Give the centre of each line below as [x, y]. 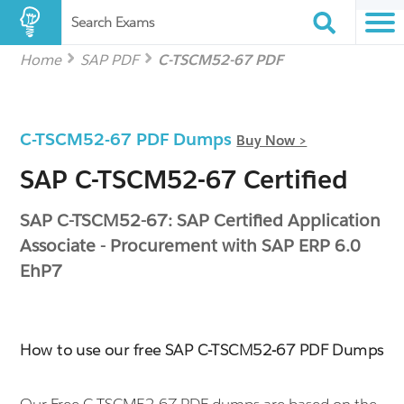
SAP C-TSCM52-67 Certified [184, 179]
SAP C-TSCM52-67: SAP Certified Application [201, 220]
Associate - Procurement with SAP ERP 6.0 [191, 245]
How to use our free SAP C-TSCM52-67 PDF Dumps [202, 350]
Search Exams [113, 22]
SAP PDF [110, 60]
